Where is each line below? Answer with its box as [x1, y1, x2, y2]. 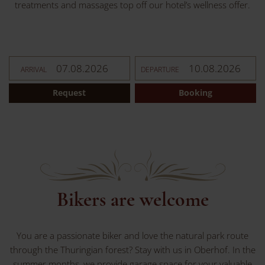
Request [53, 87, 86, 98]
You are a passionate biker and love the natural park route [17, 229, 248, 241]
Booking [179, 87, 213, 98]
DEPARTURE [141, 64, 180, 75]
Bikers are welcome [56, 187, 209, 212]
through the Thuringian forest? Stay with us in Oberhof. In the [9, 243, 256, 256]
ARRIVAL [21, 64, 47, 75]
